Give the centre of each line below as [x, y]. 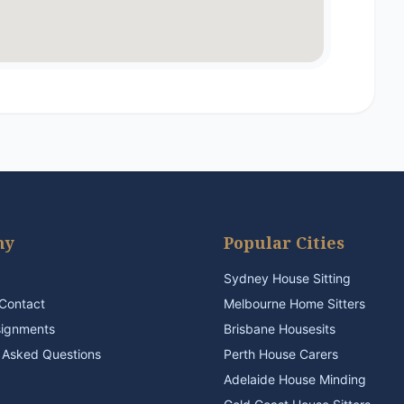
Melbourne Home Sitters [294, 303]
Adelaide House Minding [295, 379]
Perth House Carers [281, 354]
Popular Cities [284, 243]
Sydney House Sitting [287, 278]
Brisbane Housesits [280, 329]
